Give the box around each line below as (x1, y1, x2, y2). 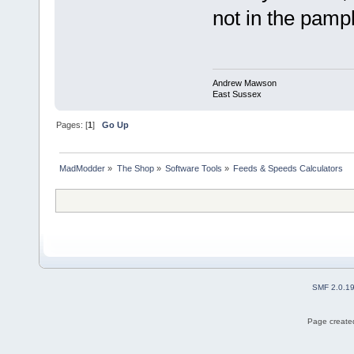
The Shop (116, 164, 154, 174)
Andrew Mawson (212, 78, 277, 88)
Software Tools (164, 164, 222, 174)
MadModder (59, 164, 106, 174)
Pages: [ (56, 120, 88, 130)
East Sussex (212, 89, 262, 100)
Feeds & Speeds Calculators (233, 164, 344, 174)
